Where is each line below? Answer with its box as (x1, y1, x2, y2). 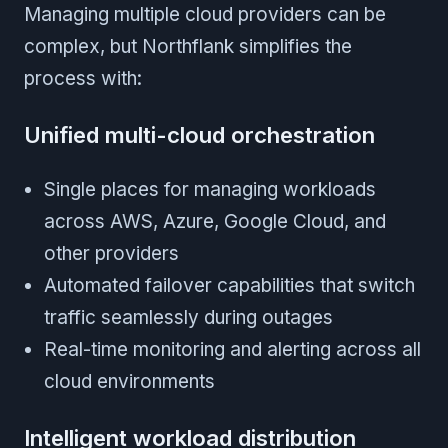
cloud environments (44, 369, 215, 393)
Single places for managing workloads (44, 177, 376, 201)
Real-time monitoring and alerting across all (44, 337, 421, 361)
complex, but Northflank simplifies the (24, 34, 352, 58)
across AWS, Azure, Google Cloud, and (44, 209, 386, 233)
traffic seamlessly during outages (44, 305, 333, 329)
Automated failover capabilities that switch (44, 273, 415, 297)
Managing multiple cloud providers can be (24, 2, 386, 26)
